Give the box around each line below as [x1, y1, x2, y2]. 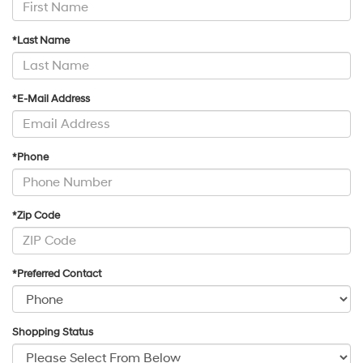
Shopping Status [12, 325, 93, 339]
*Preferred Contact [12, 267, 101, 280]
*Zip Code [12, 208, 60, 222]
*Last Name [12, 33, 70, 47]
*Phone [12, 150, 49, 164]
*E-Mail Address [12, 92, 90, 105]
